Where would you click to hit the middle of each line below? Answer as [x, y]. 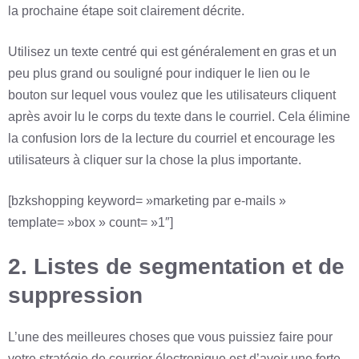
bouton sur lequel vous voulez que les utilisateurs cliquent [172, 95]
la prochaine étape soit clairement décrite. [126, 11]
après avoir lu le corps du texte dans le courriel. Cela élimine [179, 117]
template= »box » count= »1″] [91, 223]
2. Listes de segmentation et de [176, 267]
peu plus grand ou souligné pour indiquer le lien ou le [159, 74]
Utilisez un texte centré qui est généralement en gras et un [172, 52]
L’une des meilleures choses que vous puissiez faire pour [170, 337]
